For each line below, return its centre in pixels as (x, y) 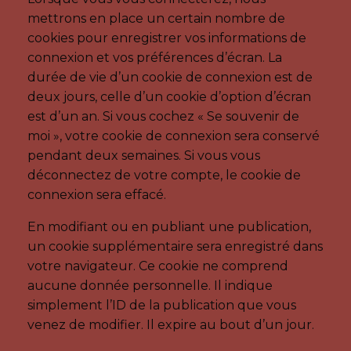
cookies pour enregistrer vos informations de (167, 38)
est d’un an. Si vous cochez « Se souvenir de (163, 116)
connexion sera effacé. (97, 194)
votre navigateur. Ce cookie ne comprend (158, 266)
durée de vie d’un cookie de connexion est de (170, 77)
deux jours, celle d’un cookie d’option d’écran (169, 96)
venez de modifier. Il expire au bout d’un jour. (171, 324)
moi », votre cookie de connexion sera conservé (174, 136)
